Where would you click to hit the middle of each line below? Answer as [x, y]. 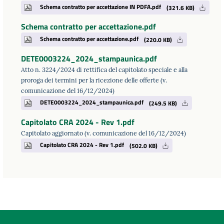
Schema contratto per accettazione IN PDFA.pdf [100, 7]
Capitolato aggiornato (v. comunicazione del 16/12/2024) [103, 133]
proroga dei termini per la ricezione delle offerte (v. [94, 80]
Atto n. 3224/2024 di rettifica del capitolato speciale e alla [104, 69]
